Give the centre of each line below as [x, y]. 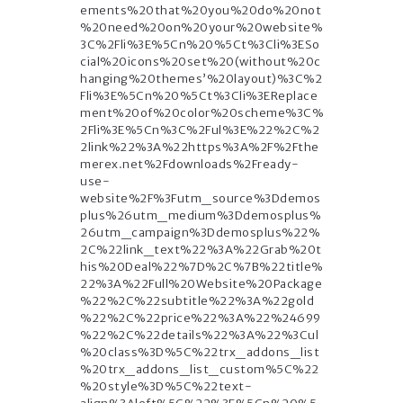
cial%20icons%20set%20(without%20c [201, 62]
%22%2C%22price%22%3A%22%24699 [201, 318]
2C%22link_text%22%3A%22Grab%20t [201, 250]
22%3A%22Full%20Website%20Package [201, 284]
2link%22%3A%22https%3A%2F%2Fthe [200, 148]
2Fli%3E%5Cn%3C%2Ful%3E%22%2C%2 [200, 130]
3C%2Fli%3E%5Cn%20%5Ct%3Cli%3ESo [200, 45]
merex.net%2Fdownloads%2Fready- [189, 165]
